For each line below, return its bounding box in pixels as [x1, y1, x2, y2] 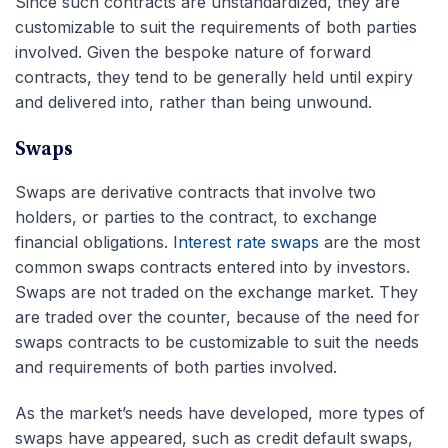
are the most [319, 232, 420, 253]
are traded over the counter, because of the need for [15, 307, 420, 328]
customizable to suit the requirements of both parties [15, 17, 417, 38]
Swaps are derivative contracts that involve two [15, 182, 376, 203]
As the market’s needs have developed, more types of [15, 403, 425, 424]
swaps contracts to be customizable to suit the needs [15, 332, 419, 353]
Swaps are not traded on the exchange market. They [15, 282, 418, 303]
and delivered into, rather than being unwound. [15, 92, 372, 113]
